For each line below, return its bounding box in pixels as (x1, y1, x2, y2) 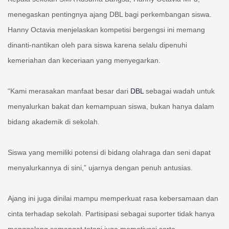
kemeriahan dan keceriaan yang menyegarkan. (8, 56, 161, 65)
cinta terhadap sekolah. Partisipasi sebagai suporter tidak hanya (8, 210, 215, 218)
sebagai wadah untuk (144, 87, 215, 96)
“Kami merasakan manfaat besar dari (8, 87, 130, 96)
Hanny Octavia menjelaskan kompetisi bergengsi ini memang (8, 26, 205, 34)
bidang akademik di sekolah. (8, 118, 100, 126)
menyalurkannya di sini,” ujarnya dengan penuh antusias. (8, 164, 193, 172)
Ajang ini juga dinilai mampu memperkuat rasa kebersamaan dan (8, 194, 218, 203)
